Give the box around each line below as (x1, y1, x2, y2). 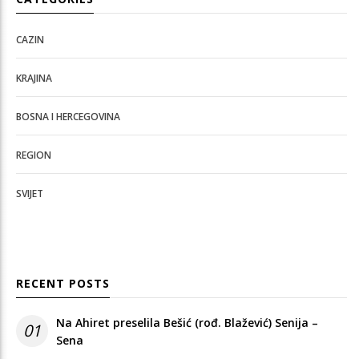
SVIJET (16, 186, 43, 200)
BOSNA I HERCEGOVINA (16, 109, 120, 123)
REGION (16, 147, 51, 162)
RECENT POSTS (16, 275, 110, 291)
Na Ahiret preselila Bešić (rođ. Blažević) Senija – (56, 314, 318, 330)
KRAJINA (16, 71, 52, 85)
